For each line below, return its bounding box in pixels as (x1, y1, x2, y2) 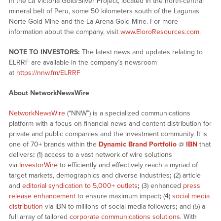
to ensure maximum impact (75, 192, 159, 201)
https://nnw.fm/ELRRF (16, 69, 80, 77)
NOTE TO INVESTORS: (8, 48, 82, 57)
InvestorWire (19, 161, 58, 170)
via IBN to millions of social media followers (42, 202, 176, 211)
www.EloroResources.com (120, 28, 199, 37)
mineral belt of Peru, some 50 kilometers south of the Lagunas (8, 7, 199, 16)
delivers (8, 150, 33, 159)
